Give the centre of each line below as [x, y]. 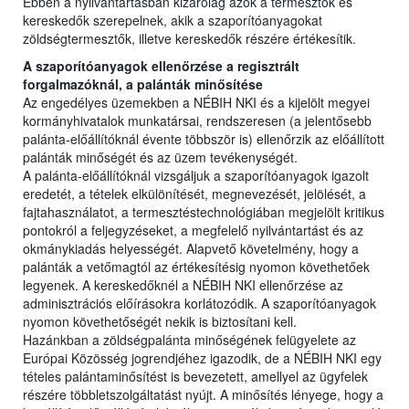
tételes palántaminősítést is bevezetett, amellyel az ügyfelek [195, 377]
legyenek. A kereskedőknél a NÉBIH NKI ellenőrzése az [183, 285]
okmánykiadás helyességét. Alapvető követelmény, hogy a [191, 249]
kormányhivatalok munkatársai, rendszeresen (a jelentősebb [197, 121]
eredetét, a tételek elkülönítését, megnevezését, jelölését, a [194, 194]
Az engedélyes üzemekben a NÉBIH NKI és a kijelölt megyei [196, 103]
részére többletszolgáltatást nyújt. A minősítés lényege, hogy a [203, 395]
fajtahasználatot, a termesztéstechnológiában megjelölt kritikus [204, 212]
